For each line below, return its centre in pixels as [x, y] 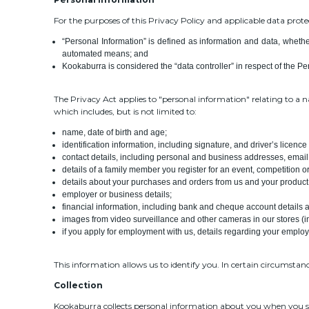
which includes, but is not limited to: [125, 111]
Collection [78, 285]
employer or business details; [117, 194]
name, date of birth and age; [115, 132]
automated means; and [106, 53]
